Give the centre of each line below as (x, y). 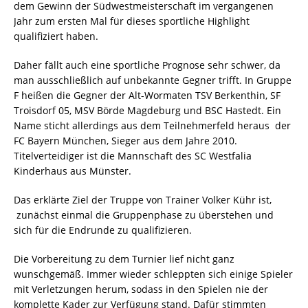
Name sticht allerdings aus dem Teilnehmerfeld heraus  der (152, 126)
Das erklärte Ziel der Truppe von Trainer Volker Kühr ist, (143, 200)
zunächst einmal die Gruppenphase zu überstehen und (144, 215)
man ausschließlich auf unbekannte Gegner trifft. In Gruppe (153, 80)
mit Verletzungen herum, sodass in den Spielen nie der (141, 289)
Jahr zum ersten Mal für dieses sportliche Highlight (132, 21)
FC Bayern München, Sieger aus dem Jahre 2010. (125, 141)
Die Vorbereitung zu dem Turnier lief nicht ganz (124, 259)
